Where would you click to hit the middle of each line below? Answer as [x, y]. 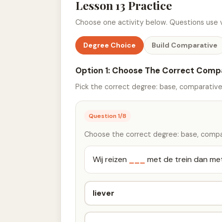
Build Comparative [185, 45]
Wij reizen [111, 160]
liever [104, 194]
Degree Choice [109, 45]
